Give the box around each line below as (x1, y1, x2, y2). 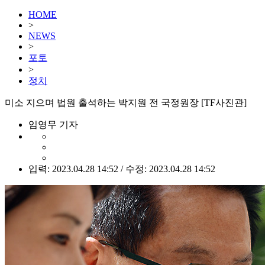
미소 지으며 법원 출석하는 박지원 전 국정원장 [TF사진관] (5, 98, 247, 108)
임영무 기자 (28, 119, 78, 130)
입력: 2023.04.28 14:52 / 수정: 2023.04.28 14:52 (28, 164, 215, 174)
